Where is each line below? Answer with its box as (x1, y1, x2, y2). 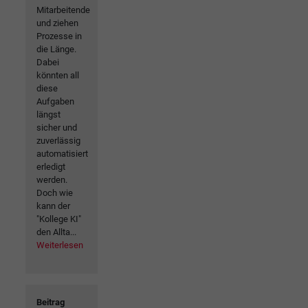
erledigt (36, 161, 65, 172)
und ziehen (36, 17, 78, 28)
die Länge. (36, 43, 76, 54)
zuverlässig (36, 135, 80, 146)
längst (36, 109, 60, 120)
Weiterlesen (36, 239, 83, 250)
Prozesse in (36, 30, 82, 41)
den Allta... (36, 226, 76, 237)
